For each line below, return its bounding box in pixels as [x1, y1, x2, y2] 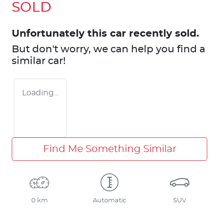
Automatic [92, 197, 126, 204]
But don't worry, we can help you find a [12, 44, 205, 54]
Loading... [22, 88, 58, 97]
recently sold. [126, 28, 199, 39]
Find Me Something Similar [43, 144, 176, 154]
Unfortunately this [12, 28, 110, 39]
